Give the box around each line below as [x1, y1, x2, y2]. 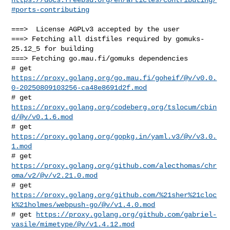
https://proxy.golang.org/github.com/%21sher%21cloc [11, 190, 217, 199]
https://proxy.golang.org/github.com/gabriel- [36, 210, 217, 219]
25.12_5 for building [11, 44, 94, 53]
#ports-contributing [11, 5, 90, 14]
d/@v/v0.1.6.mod [11, 112, 73, 121]
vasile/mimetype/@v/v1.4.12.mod [11, 220, 135, 228]
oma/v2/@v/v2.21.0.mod [11, 171, 98, 180]
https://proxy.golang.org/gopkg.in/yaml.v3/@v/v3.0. [11, 132, 217, 141]
